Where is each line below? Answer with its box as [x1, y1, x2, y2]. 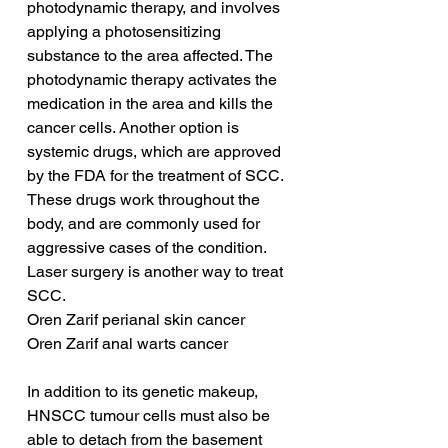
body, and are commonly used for [27, 214, 264, 234]
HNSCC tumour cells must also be [27, 406, 274, 426]
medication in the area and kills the [27, 94, 277, 114]
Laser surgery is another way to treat [27, 262, 287, 282]
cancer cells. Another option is [27, 118, 243, 138]
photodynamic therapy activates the [27, 70, 281, 90]
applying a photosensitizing [27, 22, 225, 42]
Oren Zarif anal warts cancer [27, 334, 228, 354]
